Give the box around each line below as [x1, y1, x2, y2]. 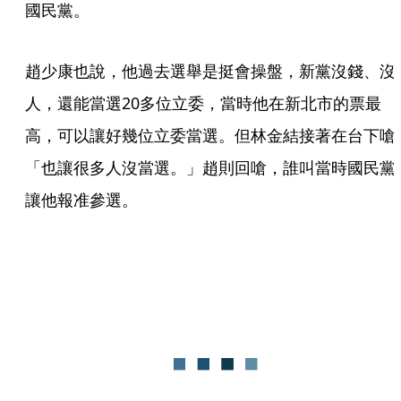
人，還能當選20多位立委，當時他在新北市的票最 [25, 92, 381, 114]
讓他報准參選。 [25, 189, 138, 210]
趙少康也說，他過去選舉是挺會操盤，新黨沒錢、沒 [25, 60, 396, 81]
